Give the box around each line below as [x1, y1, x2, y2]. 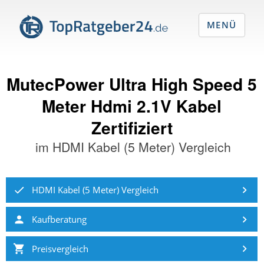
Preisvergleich [31, 242, 88, 255]
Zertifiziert [91, 115, 173, 140]
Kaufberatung [31, 212, 87, 226]
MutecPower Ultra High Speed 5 [6, 71, 258, 96]
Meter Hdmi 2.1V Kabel [42, 93, 222, 118]
